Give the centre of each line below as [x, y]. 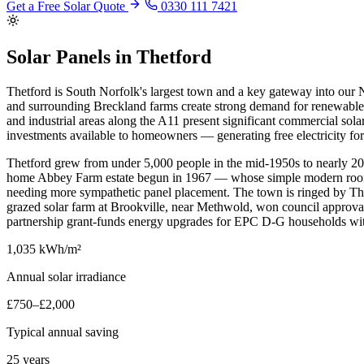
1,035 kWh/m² [44, 249]
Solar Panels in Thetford [109, 57]
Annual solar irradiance [66, 277]
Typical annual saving [63, 332]
